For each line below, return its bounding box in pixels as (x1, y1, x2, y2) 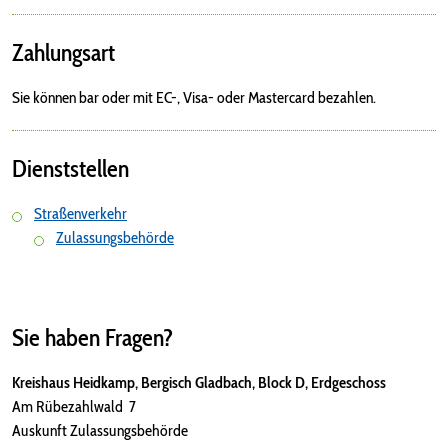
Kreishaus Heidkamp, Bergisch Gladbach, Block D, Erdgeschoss (12, 373, 386, 392)
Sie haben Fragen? (12, 323, 173, 352)
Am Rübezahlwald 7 (12, 397, 136, 416)
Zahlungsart (12, 38, 115, 67)
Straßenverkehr (34, 204, 127, 223)
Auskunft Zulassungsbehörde (12, 421, 188, 440)
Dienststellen (12, 154, 129, 183)
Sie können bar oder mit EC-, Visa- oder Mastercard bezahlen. (12, 88, 376, 107)
